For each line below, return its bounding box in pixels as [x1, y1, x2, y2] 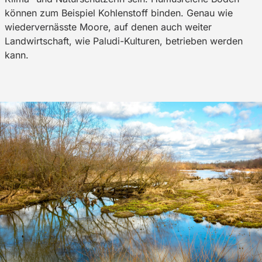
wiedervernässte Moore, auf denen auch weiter [5, 21, 212, 33]
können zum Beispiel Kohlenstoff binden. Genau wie [5, 7, 233, 19]
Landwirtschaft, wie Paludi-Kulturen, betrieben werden [5, 35, 243, 47]
